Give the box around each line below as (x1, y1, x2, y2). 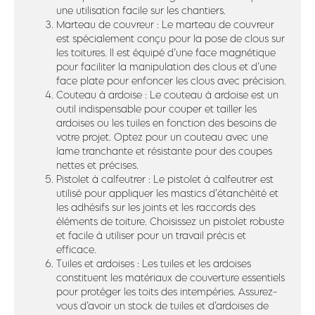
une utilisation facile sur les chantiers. (56, 4, 226, 16)
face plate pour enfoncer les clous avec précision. (56, 75, 286, 86)
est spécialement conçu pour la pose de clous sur (56, 32, 285, 44)
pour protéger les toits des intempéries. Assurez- (56, 285, 277, 297)
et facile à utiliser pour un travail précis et (56, 229, 246, 241)
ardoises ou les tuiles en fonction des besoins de (56, 117, 276, 129)
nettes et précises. (56, 159, 139, 171)
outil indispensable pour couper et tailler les (56, 103, 257, 115)
